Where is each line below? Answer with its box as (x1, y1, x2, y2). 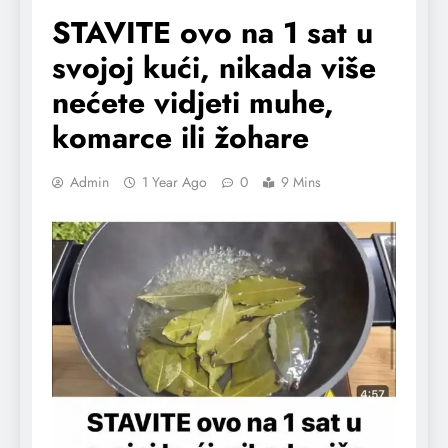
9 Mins (281, 171, 321, 192)
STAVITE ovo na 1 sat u (52, 10, 373, 54)
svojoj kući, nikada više (52, 45, 376, 89)
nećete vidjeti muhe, (52, 80, 334, 124)
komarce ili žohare (52, 115, 309, 159)
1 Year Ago (142, 171, 207, 192)
